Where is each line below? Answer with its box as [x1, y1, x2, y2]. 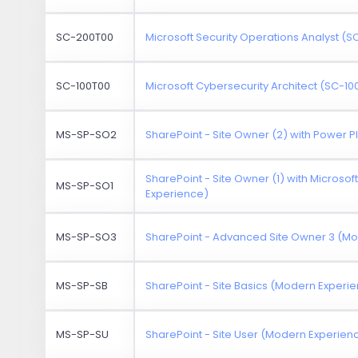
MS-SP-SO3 [56, 229, 117, 245]
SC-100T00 [56, 78, 111, 93]
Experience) [145, 185, 209, 201]
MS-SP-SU [56, 326, 109, 342]
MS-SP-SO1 [56, 177, 114, 193]
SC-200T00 [56, 29, 114, 45]
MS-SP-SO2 [56, 126, 117, 142]
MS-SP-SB [56, 277, 109, 293]
